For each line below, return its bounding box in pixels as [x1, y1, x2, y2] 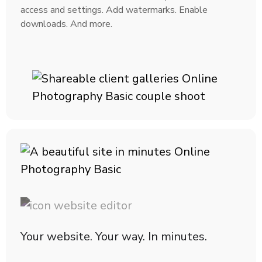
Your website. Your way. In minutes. [20, 228, 207, 244]
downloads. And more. [20, 17, 112, 30]
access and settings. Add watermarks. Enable [20, 3, 208, 16]
